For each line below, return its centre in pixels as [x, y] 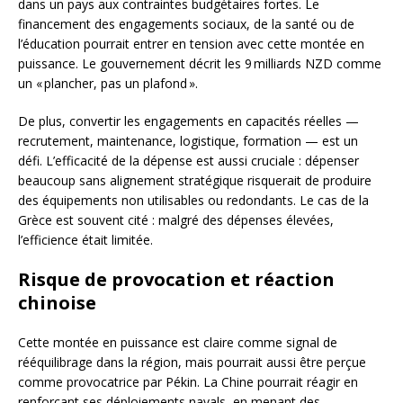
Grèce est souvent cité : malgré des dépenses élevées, [176, 220]
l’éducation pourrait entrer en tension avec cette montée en [191, 44]
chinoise [57, 303]
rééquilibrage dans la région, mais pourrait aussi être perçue [192, 363]
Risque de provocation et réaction [176, 280]
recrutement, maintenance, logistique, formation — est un [188, 141]
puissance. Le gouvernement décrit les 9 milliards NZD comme [200, 64]
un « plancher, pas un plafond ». [108, 84]
